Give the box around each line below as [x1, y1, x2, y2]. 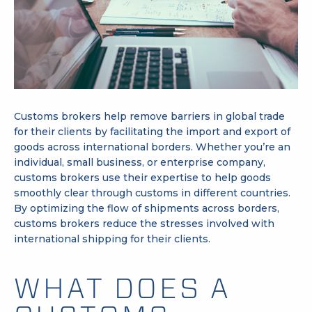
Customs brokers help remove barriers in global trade [14, 109, 285, 123]
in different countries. [178, 186, 290, 199]
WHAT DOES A [14, 270, 231, 305]
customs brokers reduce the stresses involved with [14, 217, 274, 230]
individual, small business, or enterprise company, [14, 155, 265, 169]
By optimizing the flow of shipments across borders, [14, 201, 279, 214]
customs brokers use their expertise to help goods [14, 171, 271, 184]
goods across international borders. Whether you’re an [14, 140, 290, 153]
